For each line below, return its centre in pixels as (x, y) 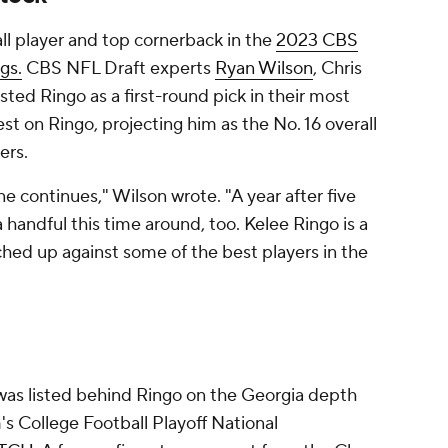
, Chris (337, 69)
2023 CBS (317, 41)
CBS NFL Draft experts (118, 69)
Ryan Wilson (264, 69)
